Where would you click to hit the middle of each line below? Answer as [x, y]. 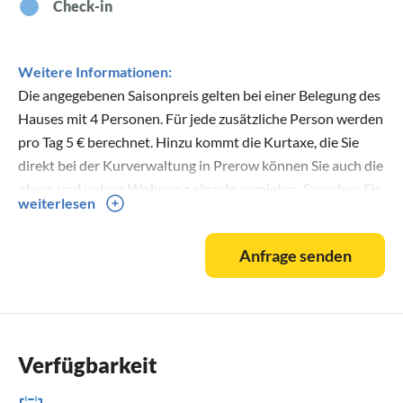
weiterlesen [57, 202]
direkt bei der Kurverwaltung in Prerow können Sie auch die [201, 165]
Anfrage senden [295, 255]
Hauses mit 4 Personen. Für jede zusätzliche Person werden [201, 118]
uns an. [40, 211]
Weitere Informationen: [95, 71]
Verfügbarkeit [88, 364]
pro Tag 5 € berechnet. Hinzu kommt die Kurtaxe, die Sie [188, 141]
